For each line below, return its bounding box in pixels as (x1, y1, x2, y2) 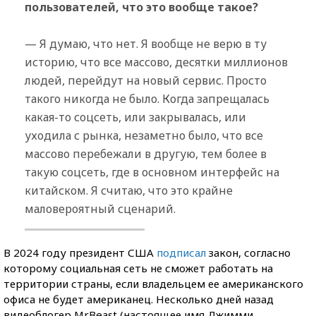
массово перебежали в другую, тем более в (25, 145, 267, 162)
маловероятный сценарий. (25, 200, 176, 217)
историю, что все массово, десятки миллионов (25, 54, 288, 70)
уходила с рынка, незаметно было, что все (25, 127, 263, 143)
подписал (157, 245, 206, 260)
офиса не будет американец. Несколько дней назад (4, 291, 274, 306)
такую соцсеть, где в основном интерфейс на (25, 164, 279, 180)
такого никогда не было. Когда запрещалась (25, 90, 269, 107)
